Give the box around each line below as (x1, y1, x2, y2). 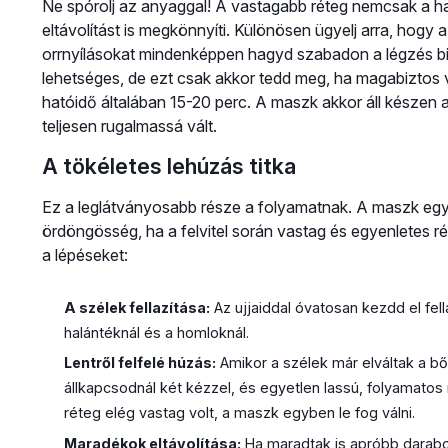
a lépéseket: (41, 244, 128, 265)
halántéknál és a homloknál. (63, 323, 249, 341)
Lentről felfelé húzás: (63, 354, 216, 372)
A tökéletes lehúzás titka (41, 152, 296, 179)
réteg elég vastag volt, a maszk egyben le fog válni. (63, 404, 415, 422)
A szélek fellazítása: (63, 298, 210, 316)
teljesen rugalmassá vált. (41, 115, 217, 136)
